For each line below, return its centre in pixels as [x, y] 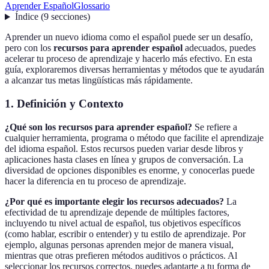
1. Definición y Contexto [64, 104]
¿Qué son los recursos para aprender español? [98, 127]
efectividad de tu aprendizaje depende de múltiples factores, [117, 212]
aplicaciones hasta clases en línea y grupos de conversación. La [124, 159]
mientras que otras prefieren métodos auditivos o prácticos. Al [121, 255]
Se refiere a [215, 127]
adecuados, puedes [219, 48]
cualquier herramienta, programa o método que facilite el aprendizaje [134, 138]
